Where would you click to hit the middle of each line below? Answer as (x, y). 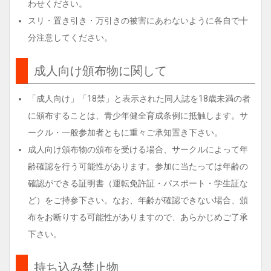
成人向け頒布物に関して (100, 71)
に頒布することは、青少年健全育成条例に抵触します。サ (138, 116)
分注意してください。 (70, 38)
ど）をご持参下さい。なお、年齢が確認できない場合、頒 (138, 200)
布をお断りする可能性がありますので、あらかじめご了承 (138, 217)
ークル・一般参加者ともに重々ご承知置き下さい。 (125, 132)
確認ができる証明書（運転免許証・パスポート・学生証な (138, 183)
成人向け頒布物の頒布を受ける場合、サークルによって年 (138, 149)
